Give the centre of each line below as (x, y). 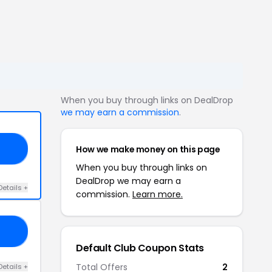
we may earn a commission (120, 112)
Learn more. (158, 194)
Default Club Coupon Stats (140, 248)
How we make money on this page (148, 149)
